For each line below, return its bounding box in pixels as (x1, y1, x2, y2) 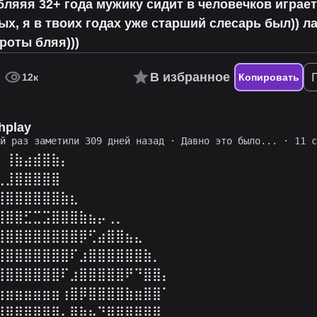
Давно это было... (181, 134, 278, 146)
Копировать (238, 71, 299, 83)
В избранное (149, 69, 230, 84)
